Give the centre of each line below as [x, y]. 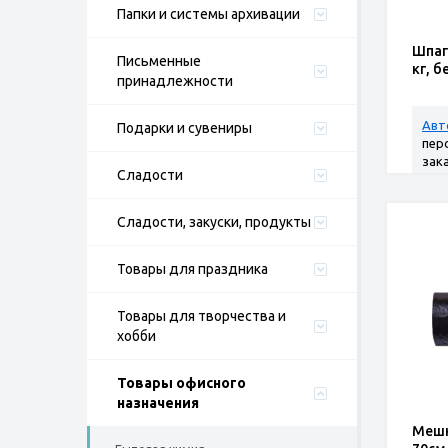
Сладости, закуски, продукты [214, 222]
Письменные [159, 61]
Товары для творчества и [201, 316]
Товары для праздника [192, 269]
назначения [158, 403]
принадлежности [175, 81]
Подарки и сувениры [184, 128]
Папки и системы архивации [208, 14]
